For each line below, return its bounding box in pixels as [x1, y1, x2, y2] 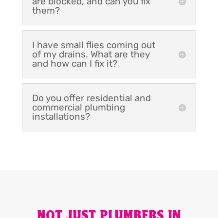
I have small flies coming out [32, 39, 155, 51]
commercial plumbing [32, 102, 125, 113]
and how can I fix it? [32, 58, 117, 70]
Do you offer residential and [32, 92, 151, 104]
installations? [32, 111, 90, 123]
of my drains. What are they [32, 49, 150, 60]
